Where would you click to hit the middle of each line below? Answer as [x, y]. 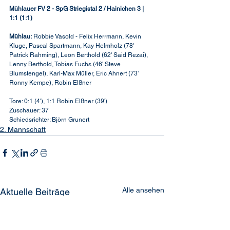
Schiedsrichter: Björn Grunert [49, 120]
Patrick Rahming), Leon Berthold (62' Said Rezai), [79, 55]
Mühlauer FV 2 [30, 9]
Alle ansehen [143, 190]
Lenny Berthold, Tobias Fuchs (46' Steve [66, 64]
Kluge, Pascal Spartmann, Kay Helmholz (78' [72, 46]
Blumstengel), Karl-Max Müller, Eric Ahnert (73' [75, 73]
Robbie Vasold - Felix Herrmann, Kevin [87, 36]
